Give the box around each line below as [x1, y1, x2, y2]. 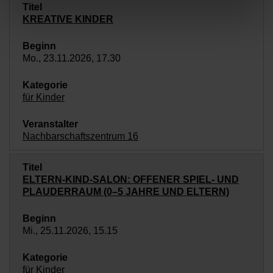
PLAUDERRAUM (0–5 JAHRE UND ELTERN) [22, 186, 229, 197]
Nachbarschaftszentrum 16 [22, 131, 138, 141]
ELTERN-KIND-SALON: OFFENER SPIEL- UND [22, 174, 239, 185]
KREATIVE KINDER [22, 14, 113, 24]
